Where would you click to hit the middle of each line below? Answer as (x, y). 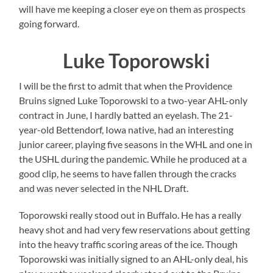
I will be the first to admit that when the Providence (126, 85)
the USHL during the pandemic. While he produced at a (133, 158)
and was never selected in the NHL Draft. (104, 188)
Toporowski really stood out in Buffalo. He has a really (130, 214)
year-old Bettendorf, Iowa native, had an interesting (126, 129)
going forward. (49, 23)
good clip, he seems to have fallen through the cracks (128, 173)
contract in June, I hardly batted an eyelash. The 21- (126, 115)
